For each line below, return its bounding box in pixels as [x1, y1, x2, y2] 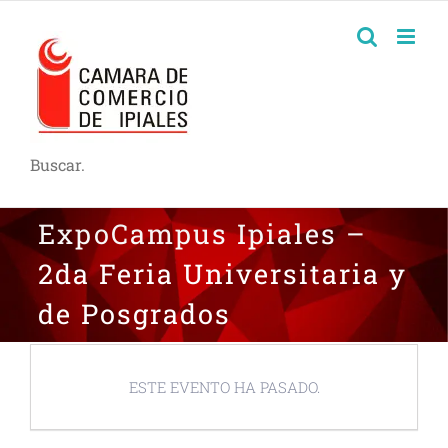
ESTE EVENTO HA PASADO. [128, 377, 320, 397]
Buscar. [30, 154, 85, 175]
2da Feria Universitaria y [37, 256, 407, 291]
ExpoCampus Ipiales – [37, 216, 367, 251]
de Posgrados [37, 296, 231, 331]
